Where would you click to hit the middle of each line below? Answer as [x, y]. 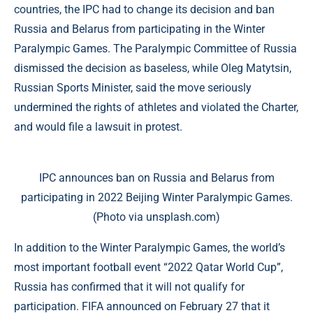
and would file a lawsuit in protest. [98, 127]
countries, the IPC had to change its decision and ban [144, 9]
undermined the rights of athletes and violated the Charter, [156, 107]
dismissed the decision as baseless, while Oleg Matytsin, [153, 68]
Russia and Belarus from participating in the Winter [139, 29]
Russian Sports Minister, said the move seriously [133, 88]
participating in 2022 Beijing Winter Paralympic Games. [156, 197]
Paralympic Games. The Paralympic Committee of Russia [155, 49]
